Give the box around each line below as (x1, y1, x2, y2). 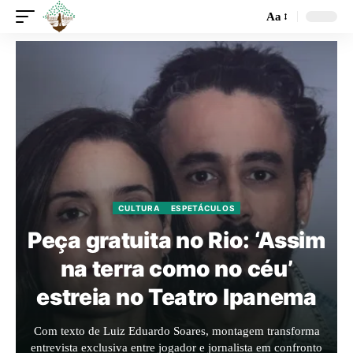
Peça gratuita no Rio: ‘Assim (28, 227, 325, 254)
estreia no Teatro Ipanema (36, 284, 317, 310)
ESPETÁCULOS (170, 203, 236, 213)
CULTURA (117, 203, 160, 213)
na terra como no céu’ (60, 255, 293, 282)
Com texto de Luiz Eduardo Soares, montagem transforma (33, 325, 320, 337)
